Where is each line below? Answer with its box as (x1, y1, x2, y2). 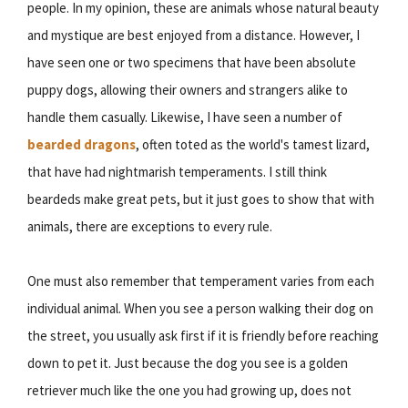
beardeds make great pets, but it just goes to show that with (27, 189, 374, 208)
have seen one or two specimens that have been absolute (27, 53, 356, 71)
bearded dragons (27, 135, 136, 153)
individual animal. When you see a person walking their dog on (27, 299, 373, 317)
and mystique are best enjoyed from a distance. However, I (27, 25, 360, 44)
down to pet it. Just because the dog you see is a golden (27, 353, 348, 372)
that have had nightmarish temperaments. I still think (27, 162, 327, 180)
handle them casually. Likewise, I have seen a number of (27, 107, 342, 126)
